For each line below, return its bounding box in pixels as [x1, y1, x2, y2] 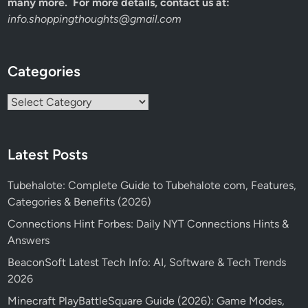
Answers [8, 234, 50, 247]
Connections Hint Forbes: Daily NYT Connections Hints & [8, 217, 289, 231]
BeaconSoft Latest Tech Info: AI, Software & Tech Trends [8, 256, 287, 269]
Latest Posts [8, 146, 89, 164]
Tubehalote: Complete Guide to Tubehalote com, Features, [8, 179, 297, 192]
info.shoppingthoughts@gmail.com [8, 12, 182, 26]
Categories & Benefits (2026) [8, 195, 152, 209]
